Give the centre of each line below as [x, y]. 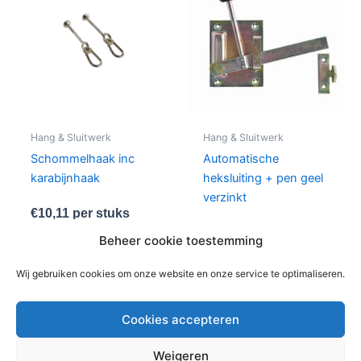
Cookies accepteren [180, 319]
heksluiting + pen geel [263, 178]
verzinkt [224, 197]
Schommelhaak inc [82, 158]
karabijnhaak [65, 178]
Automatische [241, 158]
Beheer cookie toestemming [180, 241]
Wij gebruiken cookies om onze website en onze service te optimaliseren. [180, 274]
